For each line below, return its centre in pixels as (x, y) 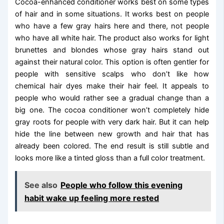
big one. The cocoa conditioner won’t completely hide (112, 110)
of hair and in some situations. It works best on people (112, 14)
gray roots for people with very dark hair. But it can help (112, 122)
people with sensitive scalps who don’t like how (112, 74)
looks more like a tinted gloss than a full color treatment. (110, 158)
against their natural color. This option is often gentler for (112, 62)
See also (41, 185)
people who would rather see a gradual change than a (112, 98)
